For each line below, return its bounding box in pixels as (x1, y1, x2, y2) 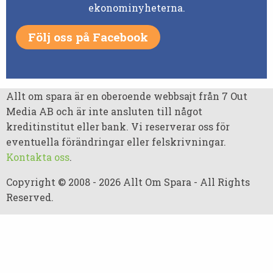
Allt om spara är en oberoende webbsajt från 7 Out (6, 89, 247, 102)
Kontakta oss (6, 150, 69, 163)
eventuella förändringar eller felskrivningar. (6, 135, 226, 148)
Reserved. (6, 190, 54, 204)
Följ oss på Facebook (28, 29, 149, 45)
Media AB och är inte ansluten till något (6, 104, 202, 118)
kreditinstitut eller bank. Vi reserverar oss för (6, 119, 230, 133)
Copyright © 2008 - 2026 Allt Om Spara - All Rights (6, 175, 250, 188)
